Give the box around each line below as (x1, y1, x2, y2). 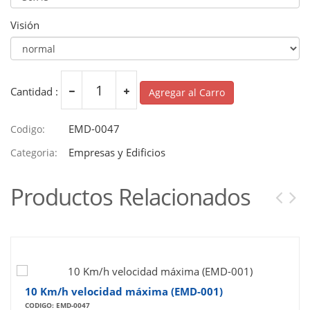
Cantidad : (10, 84, 58, 98)
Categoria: (10, 146, 57, 160)
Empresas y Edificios (66, 145, 165, 160)
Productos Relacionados (10, 181, 250, 213)
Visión (10, 18, 39, 33)
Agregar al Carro (149, 85, 225, 99)
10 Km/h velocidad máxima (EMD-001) (25, 284, 223, 299)
